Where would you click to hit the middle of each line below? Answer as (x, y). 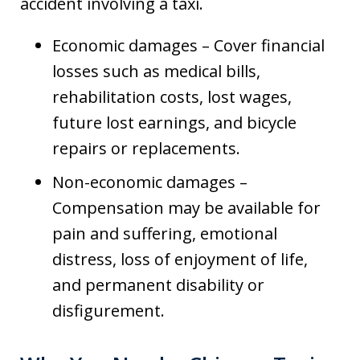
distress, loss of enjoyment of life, (180, 259)
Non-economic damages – (150, 182)
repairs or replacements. (146, 148)
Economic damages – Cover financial (188, 45)
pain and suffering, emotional (165, 233)
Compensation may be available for (186, 207)
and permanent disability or (158, 284)
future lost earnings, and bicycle (174, 122)
